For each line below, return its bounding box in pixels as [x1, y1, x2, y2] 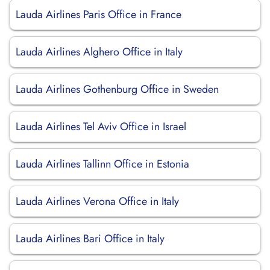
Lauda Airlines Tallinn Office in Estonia [16, 156, 189, 172]
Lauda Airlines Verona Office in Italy [16, 193, 179, 209]
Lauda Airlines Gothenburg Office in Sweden [16, 81, 219, 97]
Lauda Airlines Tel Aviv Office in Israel [16, 119, 186, 134]
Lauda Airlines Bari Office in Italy [16, 231, 165, 246]
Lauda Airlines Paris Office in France [16, 7, 181, 22]
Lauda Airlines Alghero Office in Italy [16, 44, 183, 60]
